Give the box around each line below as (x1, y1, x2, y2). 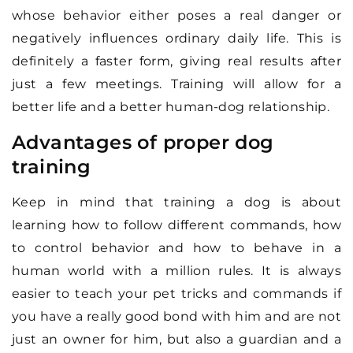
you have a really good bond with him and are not (12, 308, 341, 324)
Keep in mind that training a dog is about (12, 194, 341, 210)
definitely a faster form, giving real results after (12, 53, 341, 69)
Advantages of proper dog (12, 130, 274, 154)
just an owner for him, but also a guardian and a (12, 331, 341, 347)
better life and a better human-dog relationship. (12, 98, 330, 114)
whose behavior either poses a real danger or (12, 7, 341, 23)
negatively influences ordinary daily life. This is (12, 30, 341, 46)
